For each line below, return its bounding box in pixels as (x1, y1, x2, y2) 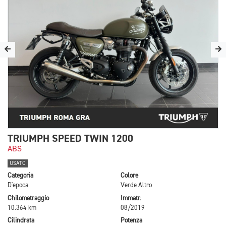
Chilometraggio (8, 195, 49, 202)
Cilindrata (8, 217, 34, 224)
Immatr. (121, 195, 141, 202)
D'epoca (8, 182, 28, 189)
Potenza (121, 217, 142, 224)
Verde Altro (121, 182, 152, 189)
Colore (121, 173, 138, 180)
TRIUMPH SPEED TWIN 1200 (8, 132, 133, 145)
